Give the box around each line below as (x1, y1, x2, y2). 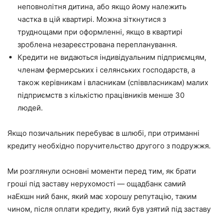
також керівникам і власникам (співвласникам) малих (18, 77, 208, 87)
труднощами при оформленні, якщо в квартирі (18, 27, 182, 36)
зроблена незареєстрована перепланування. (18, 39, 177, 49)
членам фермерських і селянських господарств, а (18, 65, 195, 74)
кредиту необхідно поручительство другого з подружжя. (7, 141, 211, 150)
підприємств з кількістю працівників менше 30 (18, 90, 184, 100)
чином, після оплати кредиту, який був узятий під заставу (7, 204, 211, 214)
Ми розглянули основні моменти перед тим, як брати (7, 166, 196, 176)
